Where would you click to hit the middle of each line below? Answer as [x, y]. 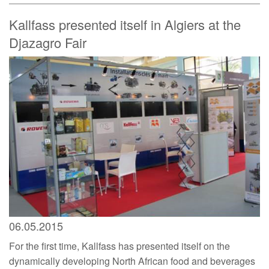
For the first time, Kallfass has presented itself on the [119, 246]
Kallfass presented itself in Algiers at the [125, 24]
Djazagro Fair [48, 42]
